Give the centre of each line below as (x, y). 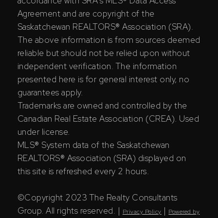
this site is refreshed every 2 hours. (83, 171)
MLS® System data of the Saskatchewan (93, 145)
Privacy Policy (142, 211)
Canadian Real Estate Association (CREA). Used (108, 118)
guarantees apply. (50, 92)
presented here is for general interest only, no (103, 79)
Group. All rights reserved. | (70, 210)
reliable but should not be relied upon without (104, 53)
